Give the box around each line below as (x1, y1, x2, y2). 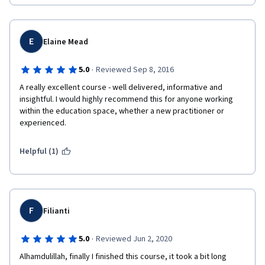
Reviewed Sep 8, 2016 (95, 64, 174, 76)
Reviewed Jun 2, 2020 (95, 233, 172, 245)
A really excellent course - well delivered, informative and (20, 82, 222, 93)
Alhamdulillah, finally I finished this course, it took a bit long (20, 251, 227, 263)
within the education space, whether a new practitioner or (20, 105, 224, 117)
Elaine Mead (43, 36, 88, 48)
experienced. (20, 117, 70, 129)
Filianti (43, 205, 70, 217)
